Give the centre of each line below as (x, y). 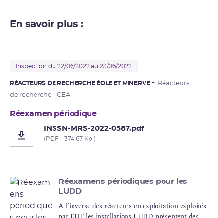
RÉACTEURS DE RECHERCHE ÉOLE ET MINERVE (80, 83)
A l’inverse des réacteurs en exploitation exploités (132, 206)
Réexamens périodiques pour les (123, 181)
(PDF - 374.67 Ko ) (70, 138)
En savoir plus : (46, 24)
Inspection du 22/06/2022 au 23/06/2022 (74, 66)
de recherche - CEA (40, 95)
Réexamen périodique (53, 114)
